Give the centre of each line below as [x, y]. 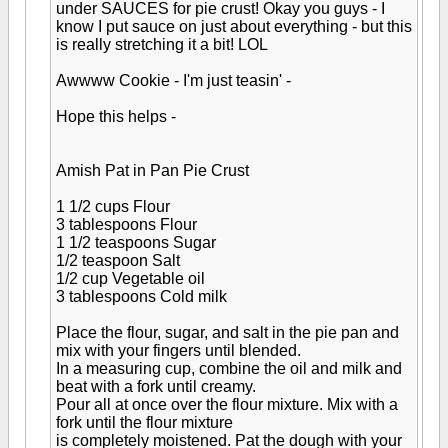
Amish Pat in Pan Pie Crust [152, 170]
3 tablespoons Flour [126, 224]
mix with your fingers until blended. [178, 350]
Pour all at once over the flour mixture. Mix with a [227, 404]
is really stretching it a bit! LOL [162, 44]
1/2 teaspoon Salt [118, 260]
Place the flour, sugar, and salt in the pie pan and [227, 332]
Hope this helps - [116, 116]
